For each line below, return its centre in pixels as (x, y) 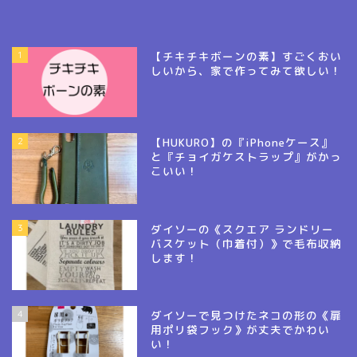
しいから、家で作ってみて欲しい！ (247, 71)
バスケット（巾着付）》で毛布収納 (247, 243)
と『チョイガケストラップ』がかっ (247, 157)
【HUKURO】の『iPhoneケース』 (242, 143)
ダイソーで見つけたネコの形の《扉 (247, 315)
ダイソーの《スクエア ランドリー (243, 229)
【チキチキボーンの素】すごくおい (247, 57)
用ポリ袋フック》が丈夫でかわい (241, 329)
